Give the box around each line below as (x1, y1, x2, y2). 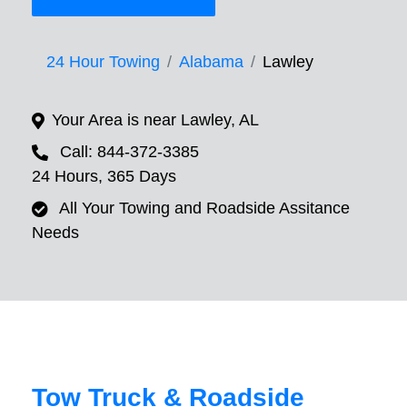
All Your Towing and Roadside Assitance (59, 199, 350, 218)
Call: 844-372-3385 (60, 143, 199, 162)
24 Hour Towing (46, 53, 160, 72)
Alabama (179, 53, 243, 72)
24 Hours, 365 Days (32, 167, 176, 186)
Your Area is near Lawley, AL (52, 111, 259, 130)
